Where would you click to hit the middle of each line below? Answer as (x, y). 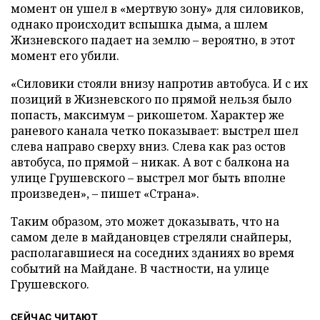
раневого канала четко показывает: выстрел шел (155, 131)
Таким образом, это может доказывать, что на (145, 221)
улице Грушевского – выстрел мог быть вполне (148, 178)
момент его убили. (65, 56)
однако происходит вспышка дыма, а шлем (139, 24)
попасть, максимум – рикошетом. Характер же (147, 115)
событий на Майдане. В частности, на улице (140, 269)
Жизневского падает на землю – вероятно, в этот (153, 40)
